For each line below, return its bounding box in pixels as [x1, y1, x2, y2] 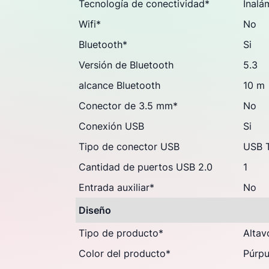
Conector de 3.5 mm [79, 100, 173, 112]
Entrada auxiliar [79, 181, 150, 193]
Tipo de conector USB [79, 141, 180, 153]
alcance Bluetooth [79, 79, 160, 91]
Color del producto [79, 247, 166, 259]
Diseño [79, 204, 111, 216]
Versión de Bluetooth [79, 59, 174, 71]
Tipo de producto [79, 227, 159, 239]
